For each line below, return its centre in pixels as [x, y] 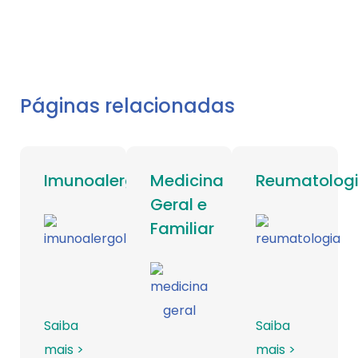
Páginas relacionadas [127, 105]
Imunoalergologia [115, 180]
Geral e [178, 204]
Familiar [182, 228]
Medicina [187, 180]
